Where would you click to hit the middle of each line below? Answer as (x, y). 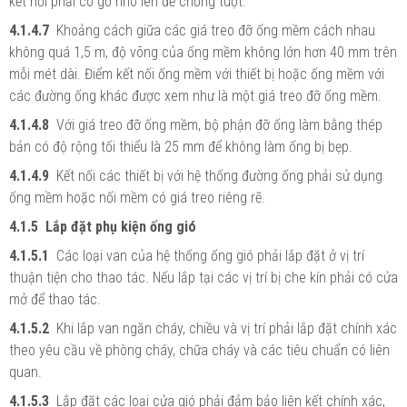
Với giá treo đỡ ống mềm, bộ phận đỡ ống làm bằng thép (218, 124)
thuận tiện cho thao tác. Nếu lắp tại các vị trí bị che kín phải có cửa (203, 277)
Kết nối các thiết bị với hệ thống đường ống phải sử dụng (218, 175)
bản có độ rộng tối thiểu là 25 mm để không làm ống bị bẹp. (181, 146)
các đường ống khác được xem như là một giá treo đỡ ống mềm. (195, 95)
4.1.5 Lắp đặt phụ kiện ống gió (103, 226)
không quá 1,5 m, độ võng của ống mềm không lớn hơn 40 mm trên (203, 52)
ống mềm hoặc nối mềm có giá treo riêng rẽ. (137, 197)
